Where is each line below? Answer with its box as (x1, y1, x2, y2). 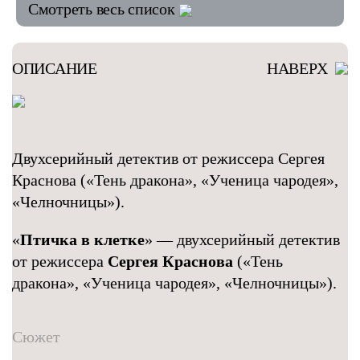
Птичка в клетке (20, 231, 145, 248)
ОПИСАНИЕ (12, 59, 97, 77)
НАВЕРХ (266, 59, 331, 77)
